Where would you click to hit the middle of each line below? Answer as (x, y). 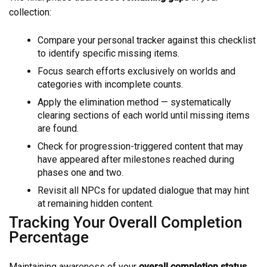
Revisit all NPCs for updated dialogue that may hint (143, 190)
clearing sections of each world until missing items (144, 115)
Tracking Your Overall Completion (125, 222)
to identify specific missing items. (108, 53)
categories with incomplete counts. (110, 84)
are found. (58, 128)
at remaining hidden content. (96, 203)
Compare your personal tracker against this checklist (147, 40)
